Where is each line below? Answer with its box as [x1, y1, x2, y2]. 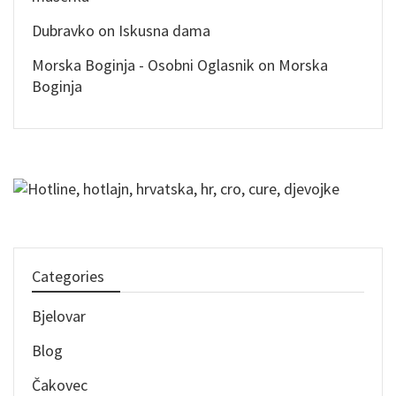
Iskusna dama [118, 20, 210, 42]
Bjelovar [32, 305, 86, 326]
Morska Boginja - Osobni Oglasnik [32, 55, 255, 76]
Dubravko [32, 20, 95, 42]
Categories [32, 265, 104, 286]
